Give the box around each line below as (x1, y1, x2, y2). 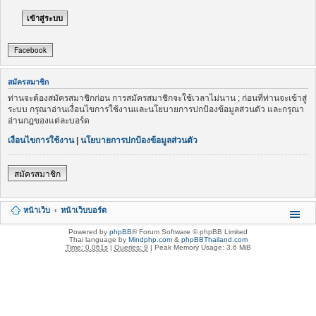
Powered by (68, 227, 109, 236)
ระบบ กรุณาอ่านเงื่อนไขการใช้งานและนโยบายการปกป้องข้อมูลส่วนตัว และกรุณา (8, 104, 304, 114)
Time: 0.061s (65, 243, 108, 251)
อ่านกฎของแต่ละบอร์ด (8, 115, 90, 126)
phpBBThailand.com (181, 235, 248, 243)
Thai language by (68, 235, 128, 243)
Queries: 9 (114, 243, 148, 251)
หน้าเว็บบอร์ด (61, 205, 107, 214)
